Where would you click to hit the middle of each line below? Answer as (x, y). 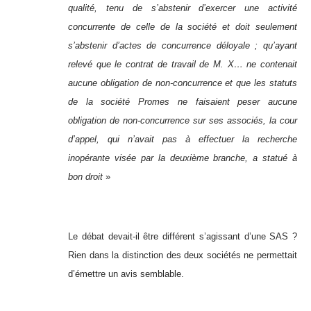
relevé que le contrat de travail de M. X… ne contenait (183, 65)
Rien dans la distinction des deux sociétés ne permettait (183, 255)
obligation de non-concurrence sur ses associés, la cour (183, 121)
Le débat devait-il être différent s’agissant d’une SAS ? (183, 237)
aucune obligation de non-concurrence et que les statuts (183, 83)
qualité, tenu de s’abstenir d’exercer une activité (183, 8)
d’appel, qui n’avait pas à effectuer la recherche (183, 140)
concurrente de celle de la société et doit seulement (183, 27)
